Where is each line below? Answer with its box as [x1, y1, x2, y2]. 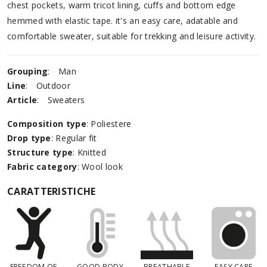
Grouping [7, 66, 48, 77]
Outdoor [36, 80, 70, 92]
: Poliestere [86, 118, 132, 130]
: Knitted [73, 147, 106, 159]
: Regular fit [51, 132, 97, 144]
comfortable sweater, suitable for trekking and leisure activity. [7, 30, 256, 42]
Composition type [7, 118, 86, 130]
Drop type [7, 132, 51, 144]
